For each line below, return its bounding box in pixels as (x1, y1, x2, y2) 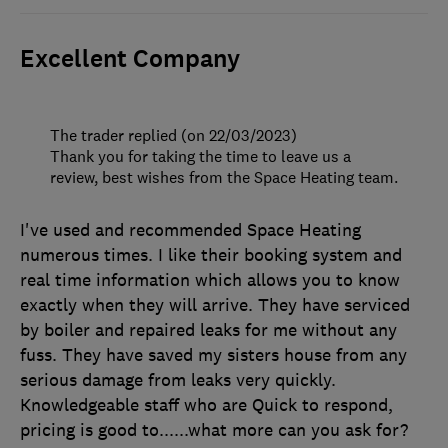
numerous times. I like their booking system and (20, 244, 402, 267)
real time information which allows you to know (20, 269, 400, 292)
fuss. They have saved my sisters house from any (20, 344, 407, 367)
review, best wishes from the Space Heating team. (50, 167, 398, 188)
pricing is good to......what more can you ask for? (20, 419, 408, 442)
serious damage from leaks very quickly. (20, 369, 336, 392)
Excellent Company (20, 43, 240, 76)
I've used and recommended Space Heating (20, 219, 361, 242)
